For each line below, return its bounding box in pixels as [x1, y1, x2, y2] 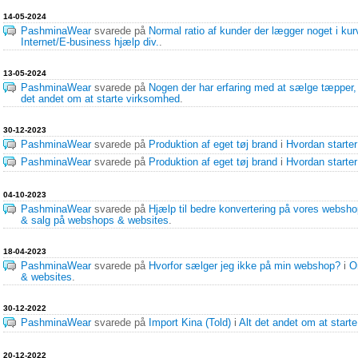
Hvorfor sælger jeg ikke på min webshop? [149, 261, 340, 272]
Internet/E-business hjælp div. [21, 37, 159, 48]
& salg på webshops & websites [21, 215, 169, 226]
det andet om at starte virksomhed [21, 93, 180, 105]
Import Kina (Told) [149, 317, 231, 328]
